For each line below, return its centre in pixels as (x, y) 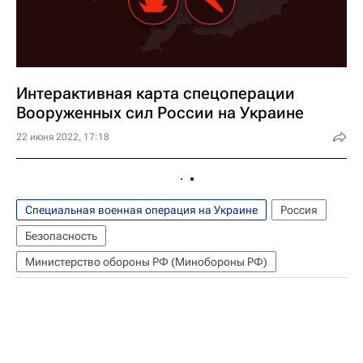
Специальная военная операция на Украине (141, 210)
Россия (299, 210)
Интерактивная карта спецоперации (156, 93)
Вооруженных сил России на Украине (160, 113)
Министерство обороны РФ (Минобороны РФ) (146, 262)
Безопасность (61, 236)
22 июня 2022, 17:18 (63, 137)
